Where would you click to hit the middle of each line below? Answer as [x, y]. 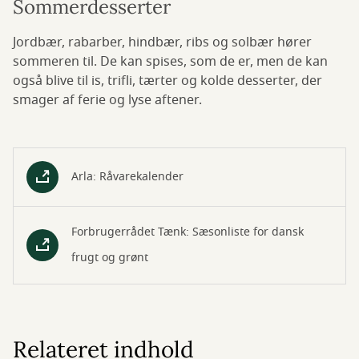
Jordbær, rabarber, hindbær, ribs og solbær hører [162, 43]
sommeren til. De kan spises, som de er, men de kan [170, 62]
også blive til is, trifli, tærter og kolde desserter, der [167, 81]
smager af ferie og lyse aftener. [107, 101]
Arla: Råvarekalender [127, 177]
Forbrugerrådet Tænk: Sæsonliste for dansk [188, 232]
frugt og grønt [110, 258]
